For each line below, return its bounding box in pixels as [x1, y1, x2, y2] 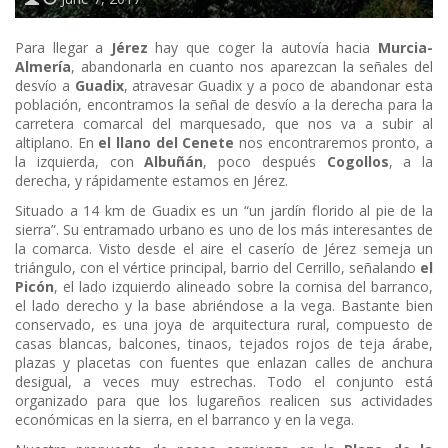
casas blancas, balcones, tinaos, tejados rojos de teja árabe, [15, 334, 433, 354]
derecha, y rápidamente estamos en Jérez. [15, 171, 288, 191]
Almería [15, 57, 71, 77]
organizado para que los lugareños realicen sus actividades [15, 391, 433, 411]
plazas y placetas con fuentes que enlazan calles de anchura [15, 353, 433, 373]
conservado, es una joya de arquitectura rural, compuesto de [15, 315, 433, 335]
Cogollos [326, 152, 389, 172]
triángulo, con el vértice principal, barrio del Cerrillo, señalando [15, 258, 420, 278]
